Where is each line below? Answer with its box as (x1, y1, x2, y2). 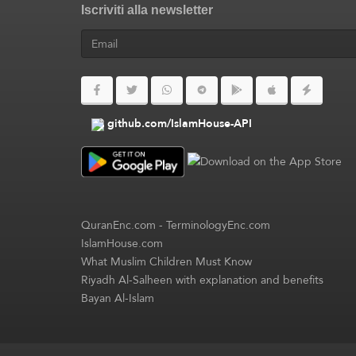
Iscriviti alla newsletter (81, 3, 213, 17)
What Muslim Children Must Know (81, 250, 252, 272)
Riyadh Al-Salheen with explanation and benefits (81, 269, 323, 290)
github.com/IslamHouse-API (107, 113, 252, 134)
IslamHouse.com (81, 232, 163, 253)
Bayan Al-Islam (81, 287, 154, 308)
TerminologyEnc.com (166, 214, 270, 235)
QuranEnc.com (81, 214, 156, 235)
